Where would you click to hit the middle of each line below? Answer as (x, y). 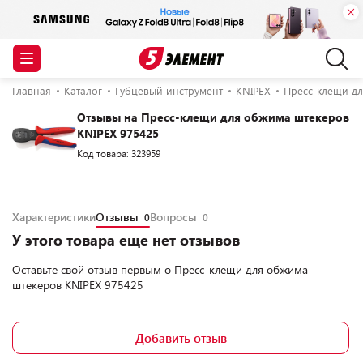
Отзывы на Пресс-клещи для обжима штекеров (213, 117)
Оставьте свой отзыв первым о (93, 269)
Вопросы (175, 217)
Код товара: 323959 (119, 153)
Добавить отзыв (181, 338)
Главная (32, 91)
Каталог (83, 91)
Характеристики (54, 217)
